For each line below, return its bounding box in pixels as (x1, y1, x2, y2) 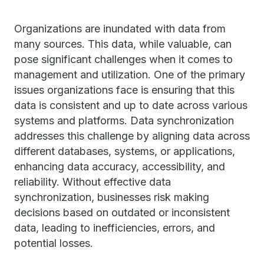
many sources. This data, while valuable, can (14, 38, 232, 50)
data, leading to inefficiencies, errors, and (14, 222, 215, 234)
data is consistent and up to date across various (14, 99, 247, 111)
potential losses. (14, 237, 93, 249)
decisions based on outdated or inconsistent (14, 206, 230, 219)
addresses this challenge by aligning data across (14, 130, 250, 142)
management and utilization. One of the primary (14, 68, 245, 81)
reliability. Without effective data (14, 176, 171, 188)
